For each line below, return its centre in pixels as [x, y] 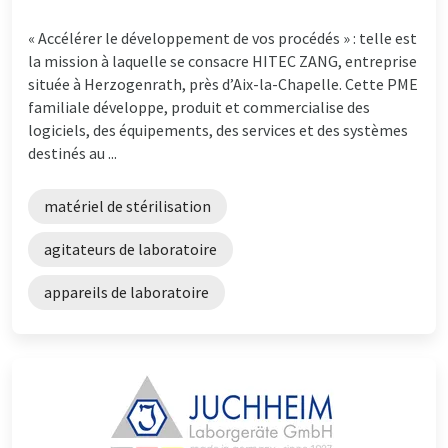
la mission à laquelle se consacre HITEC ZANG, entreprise [222, 60]
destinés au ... [72, 152]
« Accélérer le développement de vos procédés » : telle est [222, 37]
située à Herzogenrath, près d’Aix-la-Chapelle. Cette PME [223, 83]
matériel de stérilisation [127, 205]
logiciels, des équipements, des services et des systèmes [218, 129]
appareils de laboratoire [126, 291]
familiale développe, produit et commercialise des [199, 106]
